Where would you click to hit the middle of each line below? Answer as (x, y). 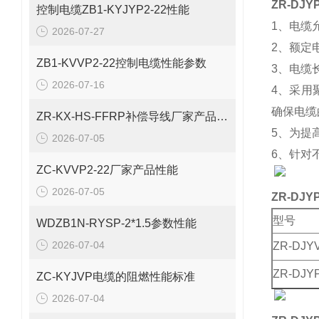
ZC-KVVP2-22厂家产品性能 (107, 170)
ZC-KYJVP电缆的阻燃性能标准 (116, 277)
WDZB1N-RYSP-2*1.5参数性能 (116, 223)
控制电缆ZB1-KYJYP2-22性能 (113, 10)
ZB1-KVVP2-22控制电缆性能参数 (121, 63)
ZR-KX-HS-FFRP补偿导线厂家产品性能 (222, 116)
